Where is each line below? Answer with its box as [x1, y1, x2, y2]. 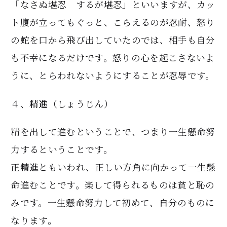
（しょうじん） [48, 97, 113, 110]
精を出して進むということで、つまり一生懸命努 [11, 125, 215, 138]
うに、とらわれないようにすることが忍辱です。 [11, 69, 215, 82]
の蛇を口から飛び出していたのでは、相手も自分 [11, 33, 215, 47]
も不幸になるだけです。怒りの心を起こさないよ [11, 51, 215, 64]
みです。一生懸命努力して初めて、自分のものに [11, 196, 215, 209]
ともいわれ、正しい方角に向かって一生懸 [39, 160, 216, 173]
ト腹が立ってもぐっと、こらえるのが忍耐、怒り [11, 16, 215, 29]
